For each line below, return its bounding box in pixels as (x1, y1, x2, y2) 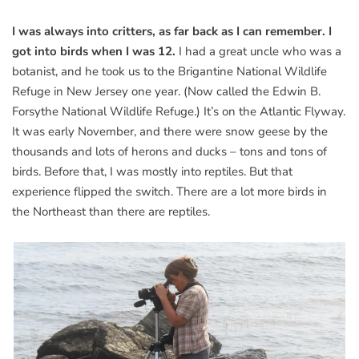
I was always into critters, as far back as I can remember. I (12, 23, 332, 40)
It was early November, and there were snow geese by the (12, 123, 328, 140)
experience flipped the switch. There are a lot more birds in (12, 184, 327, 200)
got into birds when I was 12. (12, 43, 179, 60)
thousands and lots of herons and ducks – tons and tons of (12, 143, 327, 160)
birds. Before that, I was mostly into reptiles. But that (12, 163, 292, 180)
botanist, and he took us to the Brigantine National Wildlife (12, 63, 327, 80)
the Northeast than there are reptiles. (12, 204, 210, 220)
